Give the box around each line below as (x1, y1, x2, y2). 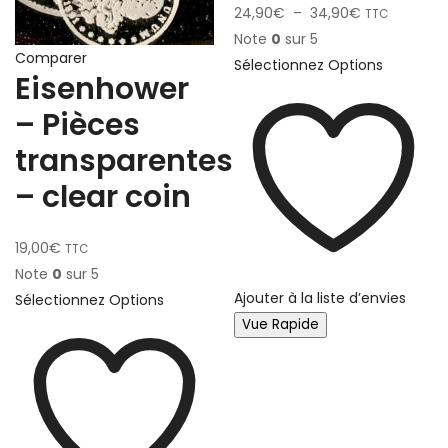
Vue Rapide (242, 315, 319, 334)
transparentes (15, 140, 233, 182)
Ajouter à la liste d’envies (234, 288, 406, 308)
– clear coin (15, 176, 191, 218)
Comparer (15, 48, 87, 68)
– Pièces (15, 104, 140, 146)
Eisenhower (15, 68, 189, 110)
